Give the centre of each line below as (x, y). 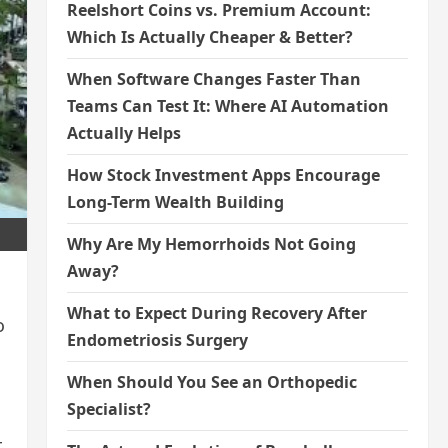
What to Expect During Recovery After (216, 313)
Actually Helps (123, 133)
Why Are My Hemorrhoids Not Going (211, 244)
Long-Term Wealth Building (175, 202)
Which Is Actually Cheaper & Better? (209, 37)
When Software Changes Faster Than (213, 79)
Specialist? (108, 409)
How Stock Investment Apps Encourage (223, 175)
